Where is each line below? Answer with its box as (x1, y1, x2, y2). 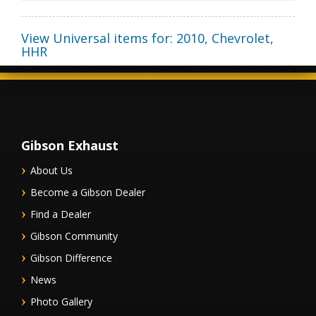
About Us (30, 164, 73, 178)
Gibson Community (30, 229, 118, 243)
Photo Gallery (30, 295, 92, 309)
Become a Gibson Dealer (30, 186, 145, 200)
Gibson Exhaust (21, 137, 119, 154)
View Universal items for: (21, 30, 176, 47)
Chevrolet (212, 30, 270, 47)
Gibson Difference (30, 251, 112, 265)
